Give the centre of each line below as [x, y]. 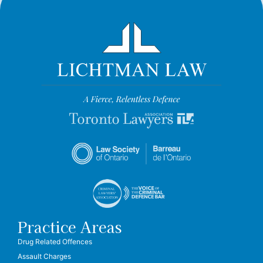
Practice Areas [70, 226]
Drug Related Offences [55, 241]
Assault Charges [44, 256]
